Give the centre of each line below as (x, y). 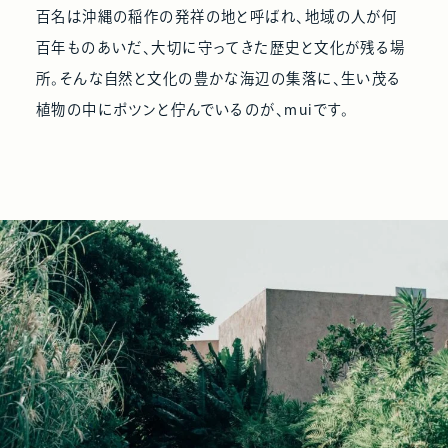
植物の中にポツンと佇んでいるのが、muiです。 (192, 109)
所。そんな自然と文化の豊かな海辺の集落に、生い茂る (218, 78)
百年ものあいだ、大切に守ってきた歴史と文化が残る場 (220, 47)
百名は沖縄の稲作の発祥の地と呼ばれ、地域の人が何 (216, 16)
